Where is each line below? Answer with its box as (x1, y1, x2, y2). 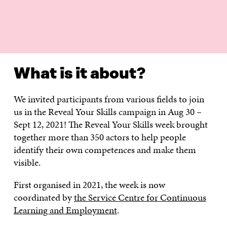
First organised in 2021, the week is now (13, 178, 165, 192)
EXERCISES (101, 55, 144, 64)
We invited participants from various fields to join (13, 92, 204, 106)
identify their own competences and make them (13, 143, 196, 157)
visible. (13, 156, 41, 170)
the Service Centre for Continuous (73, 191, 206, 205)
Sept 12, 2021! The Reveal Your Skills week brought (13, 118, 208, 132)
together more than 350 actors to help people (13, 130, 186, 144)
